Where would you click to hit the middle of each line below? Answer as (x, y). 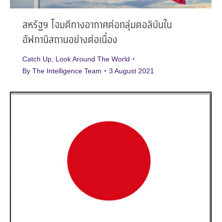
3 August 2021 (132, 71)
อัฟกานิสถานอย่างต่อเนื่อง (70, 41)
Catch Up (37, 59)
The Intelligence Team (67, 71)
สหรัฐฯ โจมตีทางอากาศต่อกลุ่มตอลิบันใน (97, 26)
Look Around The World (93, 59)
